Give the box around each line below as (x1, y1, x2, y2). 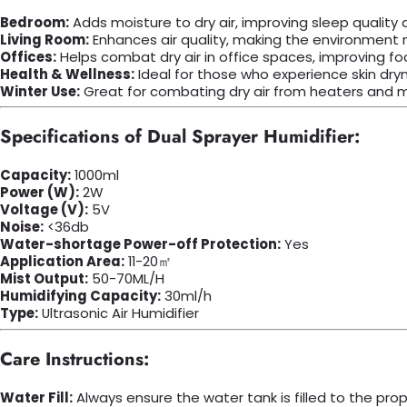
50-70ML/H (88, 269, 164, 289)
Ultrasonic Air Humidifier (38, 303, 199, 323)
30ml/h (161, 286, 212, 306)
